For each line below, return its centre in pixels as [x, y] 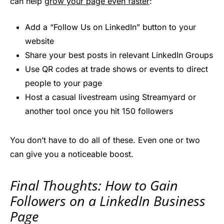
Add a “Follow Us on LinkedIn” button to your [110, 27]
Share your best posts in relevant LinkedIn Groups [119, 55]
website [39, 41]
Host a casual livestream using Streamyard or [110, 97]
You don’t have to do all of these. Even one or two [105, 140]
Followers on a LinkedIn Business [108, 201]
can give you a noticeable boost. [72, 154]
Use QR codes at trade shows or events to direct [116, 69]
